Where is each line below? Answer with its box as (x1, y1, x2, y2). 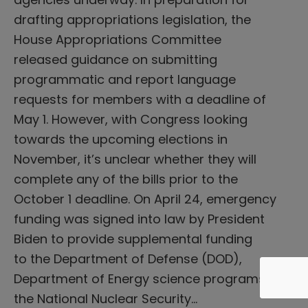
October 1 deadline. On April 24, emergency (14, 190, 276, 208)
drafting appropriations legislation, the (14, 10, 251, 28)
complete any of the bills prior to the (14, 170, 238, 188)
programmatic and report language (14, 70, 236, 88)
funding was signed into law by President (14, 210, 265, 228)
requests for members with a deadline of (14, 90, 266, 108)
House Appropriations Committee (14, 30, 221, 48)
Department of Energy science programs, (14, 269, 268, 287)
